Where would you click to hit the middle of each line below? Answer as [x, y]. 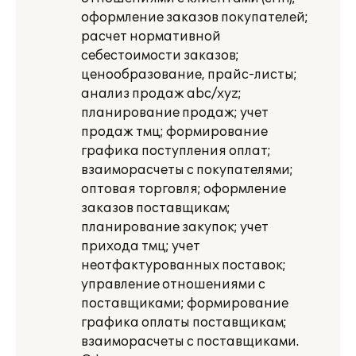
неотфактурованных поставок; [184, 265]
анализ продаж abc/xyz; [161, 94]
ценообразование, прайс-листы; [189, 75]
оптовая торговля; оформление [184, 189]
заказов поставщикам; [156, 208]
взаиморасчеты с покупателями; [187, 170]
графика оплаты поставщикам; [184, 323]
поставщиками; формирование [185, 304]
